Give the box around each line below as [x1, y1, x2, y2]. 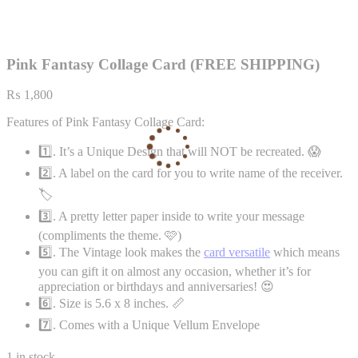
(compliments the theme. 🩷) [38, 229, 181, 243]
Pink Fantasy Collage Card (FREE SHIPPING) [6, 55, 320, 73]
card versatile [204, 245, 270, 260]
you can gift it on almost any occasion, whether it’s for [38, 265, 311, 279]
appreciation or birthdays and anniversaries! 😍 [38, 280, 274, 294]
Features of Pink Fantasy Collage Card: [6, 115, 205, 129]
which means [270, 245, 340, 260]
